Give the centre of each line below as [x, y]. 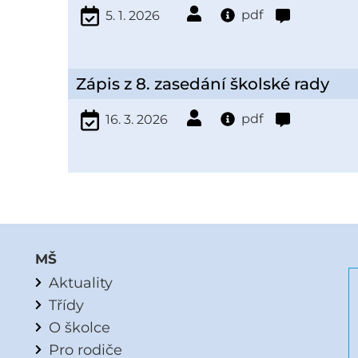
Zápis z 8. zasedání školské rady [202, 84]
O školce [80, 328]
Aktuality [81, 283]
